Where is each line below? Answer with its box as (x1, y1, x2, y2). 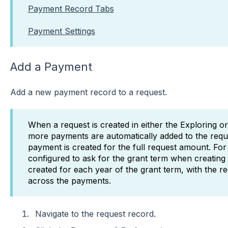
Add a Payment (10, 60, 92, 73)
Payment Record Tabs (27, 3, 114, 14)
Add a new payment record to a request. (10, 87, 169, 97)
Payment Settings (27, 26, 95, 37)
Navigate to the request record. (35, 208, 156, 219)
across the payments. (27, 176, 113, 186)
